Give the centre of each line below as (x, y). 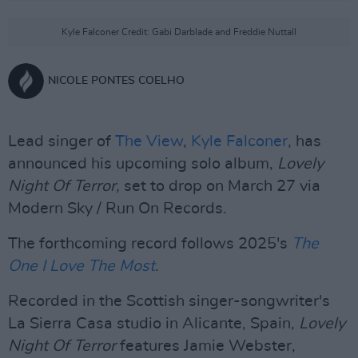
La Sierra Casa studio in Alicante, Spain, (153, 324)
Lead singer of (62, 141)
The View (149, 141)
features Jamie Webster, (206, 346)
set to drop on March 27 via (222, 186)
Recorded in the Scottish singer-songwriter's (169, 301)
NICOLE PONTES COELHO (116, 81)
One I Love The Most (82, 266)
